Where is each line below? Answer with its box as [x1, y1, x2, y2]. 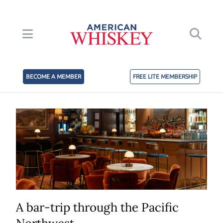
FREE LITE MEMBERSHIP [133, 73, 197, 80]
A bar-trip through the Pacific [16, 200, 179, 216]
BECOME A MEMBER [26, 73, 81, 80]
